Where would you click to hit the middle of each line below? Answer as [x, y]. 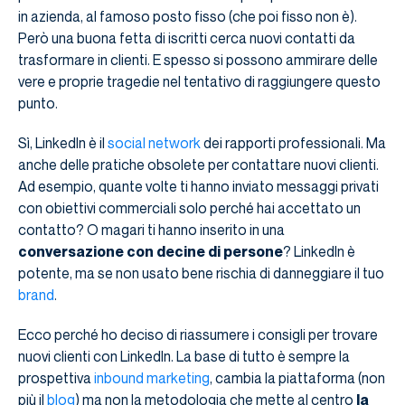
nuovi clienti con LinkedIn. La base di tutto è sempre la [184, 356]
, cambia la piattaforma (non [297, 377]
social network [154, 142]
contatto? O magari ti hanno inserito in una [151, 229]
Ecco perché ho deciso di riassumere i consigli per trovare [198, 334]
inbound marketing [152, 377]
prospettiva [56, 377]
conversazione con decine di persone [151, 251]
